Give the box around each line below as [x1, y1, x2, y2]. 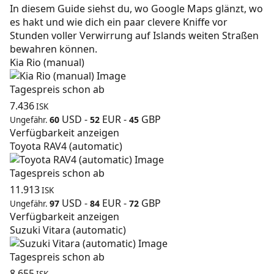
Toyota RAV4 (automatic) [10, 139, 122, 154]
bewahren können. [10, 42, 97, 56]
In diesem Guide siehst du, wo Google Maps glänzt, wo [10, 2, 263, 16]
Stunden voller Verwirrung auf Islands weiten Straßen [10, 29, 259, 43]
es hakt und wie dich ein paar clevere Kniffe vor [10, 15, 228, 29]
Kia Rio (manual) [10, 56, 84, 70]
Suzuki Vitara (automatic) [10, 223, 126, 237]
